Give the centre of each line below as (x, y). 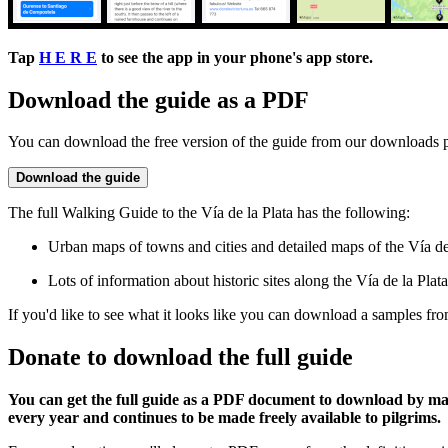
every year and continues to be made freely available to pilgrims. (224, 418)
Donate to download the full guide (180, 357)
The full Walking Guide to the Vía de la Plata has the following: (209, 213)
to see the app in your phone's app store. (235, 57)
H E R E (68, 57)
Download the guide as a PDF (158, 99)
